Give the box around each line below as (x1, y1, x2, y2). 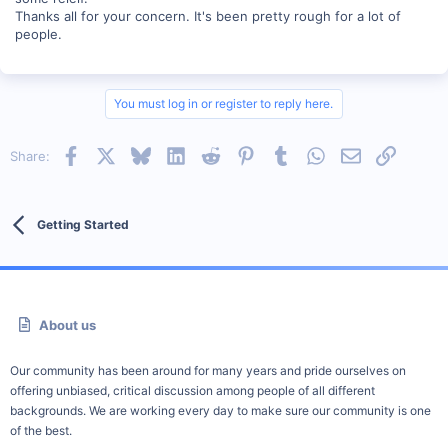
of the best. (10, 423, 72, 438)
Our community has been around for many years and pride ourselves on (10, 363, 406, 378)
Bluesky (149, 145, 198, 162)
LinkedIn (184, 145, 237, 162)
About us (39, 317, 97, 333)
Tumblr (289, 145, 332, 162)
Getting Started (36, 217, 129, 232)
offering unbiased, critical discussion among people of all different (10, 383, 375, 398)
